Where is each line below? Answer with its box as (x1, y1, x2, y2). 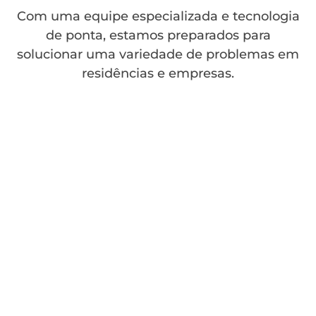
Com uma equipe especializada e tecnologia (16, 8, 300, 24)
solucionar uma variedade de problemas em (17, 47, 299, 62)
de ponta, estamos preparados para (45, 28, 271, 43)
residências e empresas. (82, 66, 234, 81)
